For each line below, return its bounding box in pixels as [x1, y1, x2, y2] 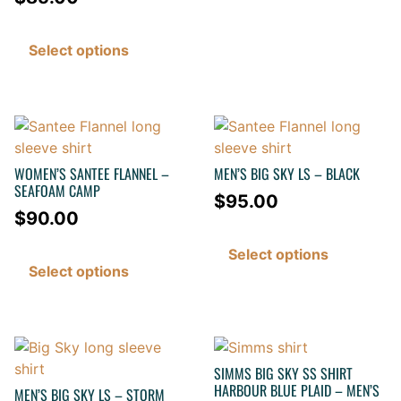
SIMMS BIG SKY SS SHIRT [214, 363, 353, 385]
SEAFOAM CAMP [14, 180, 100, 202]
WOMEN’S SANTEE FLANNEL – [14, 163, 169, 185]
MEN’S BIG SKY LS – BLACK [214, 163, 360, 185]
